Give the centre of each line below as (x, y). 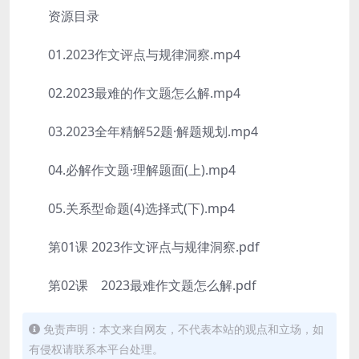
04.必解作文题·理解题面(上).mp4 (129, 170)
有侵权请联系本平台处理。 (96, 349)
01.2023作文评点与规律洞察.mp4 (131, 54)
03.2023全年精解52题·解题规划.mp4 (140, 131)
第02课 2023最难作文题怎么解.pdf (139, 285)
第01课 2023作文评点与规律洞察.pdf (141, 247)
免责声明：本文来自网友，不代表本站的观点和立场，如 (184, 329)
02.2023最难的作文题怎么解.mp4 (131, 93)
